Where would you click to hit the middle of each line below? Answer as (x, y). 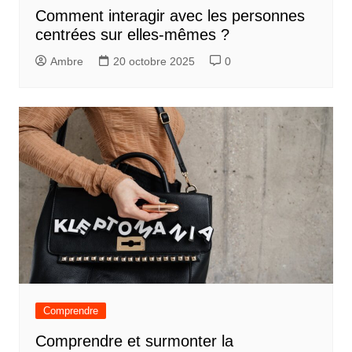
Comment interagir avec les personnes (170, 15)
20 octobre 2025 (154, 61)
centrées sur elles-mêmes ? (132, 34)
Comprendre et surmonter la (134, 341)
